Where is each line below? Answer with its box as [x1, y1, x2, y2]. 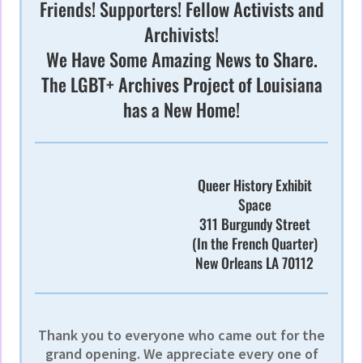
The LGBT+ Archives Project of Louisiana [41, 70, 322, 98]
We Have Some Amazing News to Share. [45, 45, 318, 73]
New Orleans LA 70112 [195, 252, 314, 274]
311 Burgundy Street [199, 213, 310, 235]
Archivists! [144, 20, 219, 48]
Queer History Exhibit [197, 174, 312, 196]
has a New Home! [123, 96, 240, 123]
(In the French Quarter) [191, 233, 318, 254]
